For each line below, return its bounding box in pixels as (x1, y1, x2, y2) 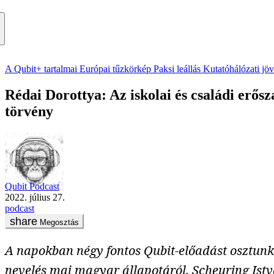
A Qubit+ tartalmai (5, 64, 77, 75)
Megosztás (40, 217, 79, 227)
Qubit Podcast (5, 180, 59, 191)
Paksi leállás (154, 64, 201, 75)
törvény (5, 103, 53, 119)
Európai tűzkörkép (80, 64, 151, 75)
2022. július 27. (10, 191, 65, 202)
